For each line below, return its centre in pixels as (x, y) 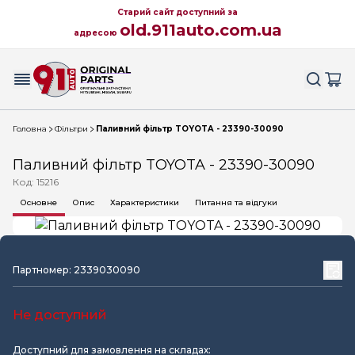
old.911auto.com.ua (200, 30)
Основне (39, 202)
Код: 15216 (36, 182)
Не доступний (60, 315)
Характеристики (145, 202)
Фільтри (71, 129)
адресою (96, 33)
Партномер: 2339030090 (76, 270)
